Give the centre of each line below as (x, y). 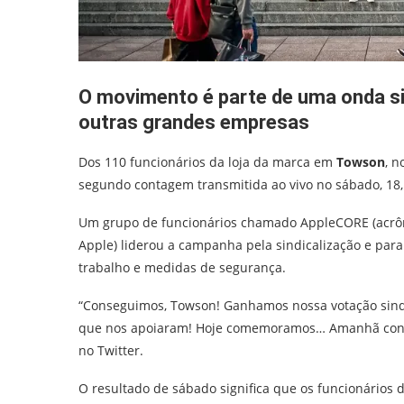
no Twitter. (111, 350)
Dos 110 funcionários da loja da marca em (207, 161)
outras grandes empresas (194, 122)
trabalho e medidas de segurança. (182, 267)
